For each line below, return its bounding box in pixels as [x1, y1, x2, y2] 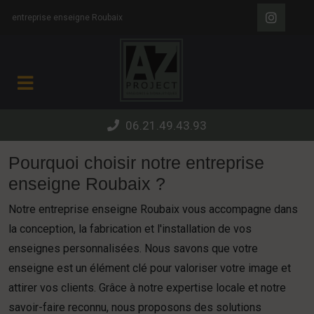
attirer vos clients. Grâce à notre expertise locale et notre [8, 281, 286, 294]
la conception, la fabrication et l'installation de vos [8, 222, 252, 235]
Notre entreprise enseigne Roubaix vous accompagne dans [8, 203, 298, 216]
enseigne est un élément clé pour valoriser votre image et [8, 261, 291, 275]
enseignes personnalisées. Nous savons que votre [8, 242, 258, 255]
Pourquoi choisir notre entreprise [8, 153, 264, 172]
